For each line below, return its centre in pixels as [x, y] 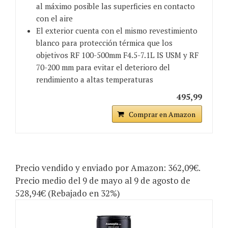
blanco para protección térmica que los [104, 43]
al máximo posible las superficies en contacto [116, 6]
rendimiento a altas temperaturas [95, 80]
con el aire [54, 19]
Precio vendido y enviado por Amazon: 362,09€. [108, 168]
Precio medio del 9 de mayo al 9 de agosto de [103, 181]
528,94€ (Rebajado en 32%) [68, 193]
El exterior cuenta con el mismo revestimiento [117, 31]
